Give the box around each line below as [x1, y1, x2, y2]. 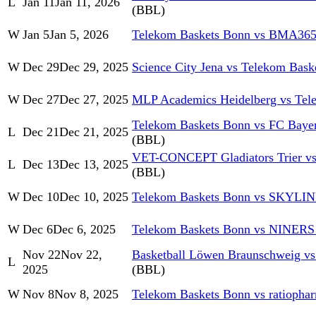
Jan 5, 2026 [49, 28, 109, 42]
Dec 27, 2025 [59, 92, 128, 107]
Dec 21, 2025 [59, 125, 128, 140]
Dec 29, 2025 [59, 60, 128, 75]
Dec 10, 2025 [59, 190, 128, 205]
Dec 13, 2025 [59, 157, 128, 172]
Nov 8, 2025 [54, 287, 119, 302]
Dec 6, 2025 [53, 222, 116, 237]
